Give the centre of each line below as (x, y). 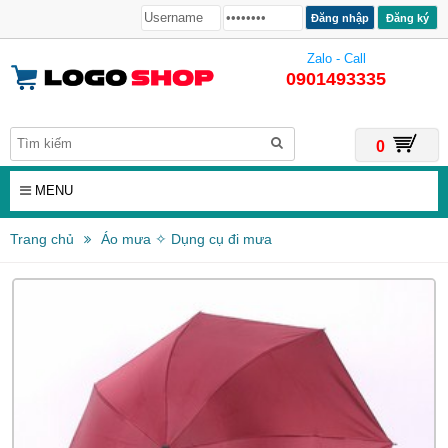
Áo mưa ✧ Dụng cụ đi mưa (186, 239)
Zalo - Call (336, 58)
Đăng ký (407, 17)
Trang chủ (42, 239)
